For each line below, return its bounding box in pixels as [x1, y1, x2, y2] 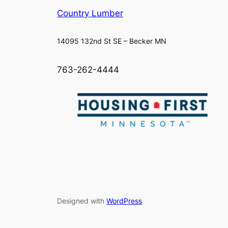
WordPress [106, 196, 142, 206]
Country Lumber [57, 8, 123, 19]
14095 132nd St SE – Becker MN [57, 37, 166, 46]
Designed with [57, 196, 106, 206]
